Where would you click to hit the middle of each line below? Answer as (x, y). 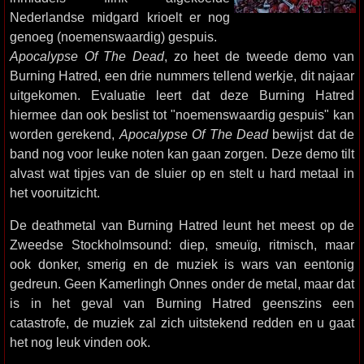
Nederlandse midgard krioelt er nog (120, 17)
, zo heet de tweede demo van (259, 56)
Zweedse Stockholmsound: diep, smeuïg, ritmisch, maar (182, 245)
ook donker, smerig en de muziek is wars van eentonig (182, 264)
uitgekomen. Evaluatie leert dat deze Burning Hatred (182, 95)
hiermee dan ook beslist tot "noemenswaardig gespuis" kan (182, 115)
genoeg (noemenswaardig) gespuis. (113, 37)
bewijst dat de (311, 134)
